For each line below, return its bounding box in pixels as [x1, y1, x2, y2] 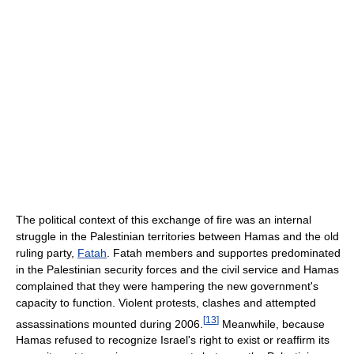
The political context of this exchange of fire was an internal [16, 213, 311, 226]
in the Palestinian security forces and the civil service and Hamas [16, 262, 339, 276]
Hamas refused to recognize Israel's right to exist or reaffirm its [16, 333, 330, 347]
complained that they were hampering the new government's [16, 279, 318, 292]
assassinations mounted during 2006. [16, 317, 203, 330]
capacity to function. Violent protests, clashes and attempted [16, 296, 316, 309]
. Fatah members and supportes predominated [107, 246, 341, 259]
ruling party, [16, 246, 77, 259]
